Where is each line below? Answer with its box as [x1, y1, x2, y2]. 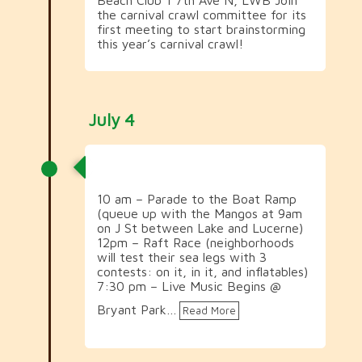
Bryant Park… [96, 301, 177, 317]
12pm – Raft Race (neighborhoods [96, 234, 294, 250]
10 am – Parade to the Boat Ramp [96, 191, 297, 206]
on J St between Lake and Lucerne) [96, 220, 303, 235]
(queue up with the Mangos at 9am [96, 205, 302, 221]
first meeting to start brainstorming [96, 21, 305, 36]
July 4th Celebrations [96, 156, 253, 175]
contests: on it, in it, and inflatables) [96, 263, 308, 279]
